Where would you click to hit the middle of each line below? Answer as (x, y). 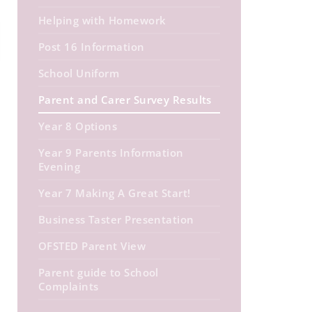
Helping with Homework (102, 20)
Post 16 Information (92, 47)
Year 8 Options (78, 126)
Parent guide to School (99, 272)
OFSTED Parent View (92, 246)
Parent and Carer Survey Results (125, 100)
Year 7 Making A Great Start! (115, 193)
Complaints (69, 286)
